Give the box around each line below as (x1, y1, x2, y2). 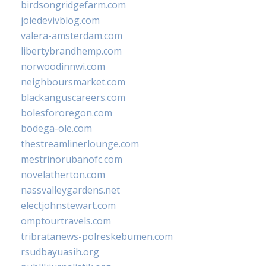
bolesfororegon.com (21, 106, 112, 119)
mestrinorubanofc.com (21, 152, 122, 166)
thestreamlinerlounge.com (21, 137, 139, 150)
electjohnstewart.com (21, 198, 116, 212)
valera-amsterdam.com (21, 28, 122, 42)
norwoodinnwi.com (21, 59, 105, 73)
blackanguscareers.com (21, 90, 125, 104)
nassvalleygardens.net (21, 183, 120, 197)
